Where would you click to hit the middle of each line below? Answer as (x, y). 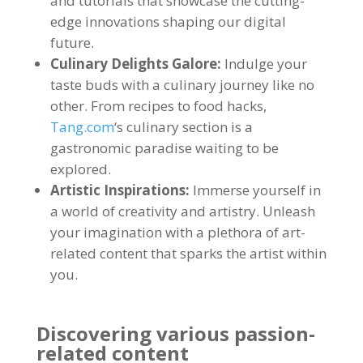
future (70, 43)
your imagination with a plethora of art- (177, 232)
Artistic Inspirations (117, 190)
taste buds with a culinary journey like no (182, 85)
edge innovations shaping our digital (168, 21)
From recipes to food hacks (177, 106)
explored (79, 169)
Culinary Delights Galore (133, 64)
